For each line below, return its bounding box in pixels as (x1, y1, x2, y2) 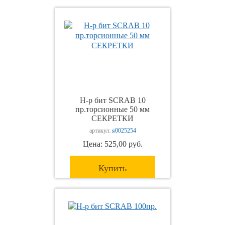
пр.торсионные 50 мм (75, 105, 150, 114)
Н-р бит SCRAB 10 (79, 96, 146, 104)
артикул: (89, 127, 112, 134)
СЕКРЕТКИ (91, 114, 134, 123)
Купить (98, 163, 127, 173)
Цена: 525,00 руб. (82, 140, 143, 148)
